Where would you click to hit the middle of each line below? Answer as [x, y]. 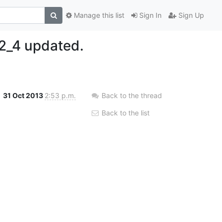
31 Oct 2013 [24, 95]
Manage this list [98, 15]
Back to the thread [132, 95]
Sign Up [190, 15]
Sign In [149, 15]
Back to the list [125, 112]
